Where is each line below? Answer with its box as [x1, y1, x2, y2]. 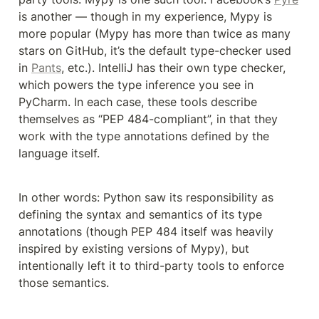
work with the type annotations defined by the [19, 128, 269, 143]
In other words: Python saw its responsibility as [19, 189, 273, 204]
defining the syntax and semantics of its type [19, 206, 262, 221]
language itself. [19, 145, 100, 160]
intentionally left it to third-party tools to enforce [19, 258, 284, 273]
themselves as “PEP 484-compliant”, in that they [19, 111, 278, 126]
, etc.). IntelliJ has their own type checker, [61, 60, 286, 75]
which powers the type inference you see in [19, 77, 253, 92]
